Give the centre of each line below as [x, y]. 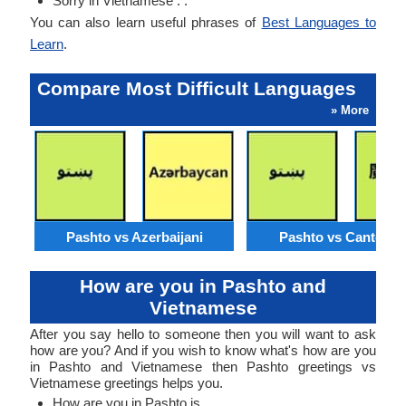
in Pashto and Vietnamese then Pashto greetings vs [203, 367]
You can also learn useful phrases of [146, 22]
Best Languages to [319, 22]
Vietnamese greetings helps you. [126, 383]
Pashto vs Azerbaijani [134, 237]
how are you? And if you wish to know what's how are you [203, 350]
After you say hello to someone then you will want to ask [203, 334]
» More [350, 110]
